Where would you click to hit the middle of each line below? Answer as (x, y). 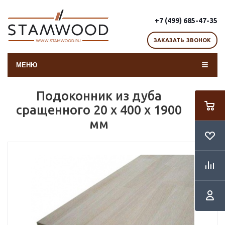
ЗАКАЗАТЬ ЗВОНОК (182, 40)
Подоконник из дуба (99, 96)
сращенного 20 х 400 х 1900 (99, 110)
